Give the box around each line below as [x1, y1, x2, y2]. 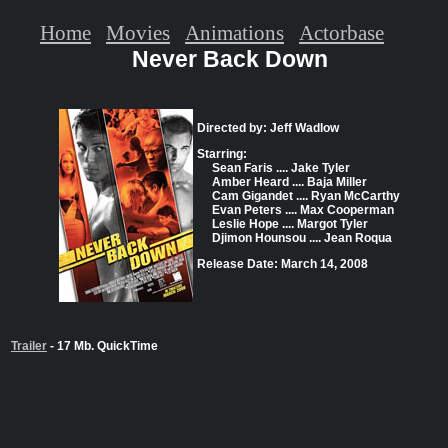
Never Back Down [131, 46, 328, 73]
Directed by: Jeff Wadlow [197, 121, 339, 136]
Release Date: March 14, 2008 [197, 257, 368, 272]
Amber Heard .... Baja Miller [212, 175, 367, 190]
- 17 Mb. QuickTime [47, 339, 158, 354]
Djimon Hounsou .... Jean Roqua [212, 231, 392, 246]
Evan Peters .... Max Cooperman [212, 203, 394, 218]
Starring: [197, 147, 247, 162]
